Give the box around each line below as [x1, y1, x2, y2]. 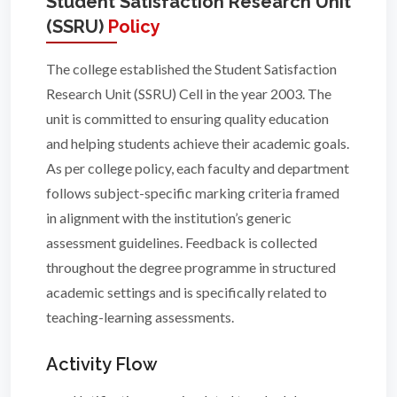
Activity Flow [46, 353, 158, 375]
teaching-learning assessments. [46, 307, 234, 325]
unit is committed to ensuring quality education [46, 109, 329, 127]
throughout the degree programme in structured [46, 258, 336, 276]
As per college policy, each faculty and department [46, 159, 349, 176]
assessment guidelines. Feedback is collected [46, 233, 317, 251]
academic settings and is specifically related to [46, 283, 327, 300]
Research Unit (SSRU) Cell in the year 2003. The [46, 84, 331, 102]
